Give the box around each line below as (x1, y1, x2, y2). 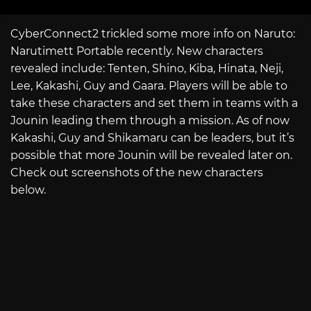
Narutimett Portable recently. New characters (10, 44, 263, 58)
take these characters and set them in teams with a (10, 96, 298, 110)
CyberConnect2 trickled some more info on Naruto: (10, 26, 295, 40)
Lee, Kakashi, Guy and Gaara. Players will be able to (10, 78, 287, 92)
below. (10, 183, 46, 196)
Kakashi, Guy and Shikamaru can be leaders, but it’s (10, 131, 294, 144)
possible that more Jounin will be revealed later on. (10, 148, 292, 162)
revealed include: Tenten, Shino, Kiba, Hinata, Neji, (10, 61, 283, 75)
